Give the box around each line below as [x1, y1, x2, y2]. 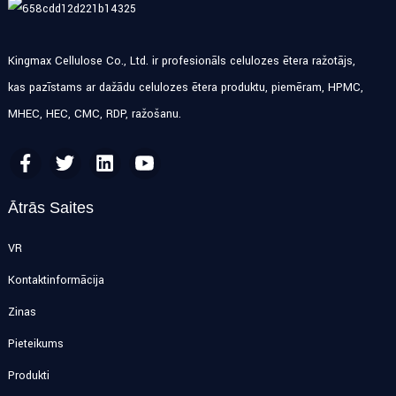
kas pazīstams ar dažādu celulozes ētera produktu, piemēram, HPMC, [7, 79, 363, 95]
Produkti [7, 367, 49, 384]
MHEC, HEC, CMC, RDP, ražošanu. [7, 105, 181, 122]
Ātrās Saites [7, 198, 94, 217]
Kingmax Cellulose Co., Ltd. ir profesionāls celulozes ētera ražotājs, [7, 52, 355, 69]
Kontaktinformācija [7, 271, 104, 288]
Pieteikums [7, 335, 64, 352]
